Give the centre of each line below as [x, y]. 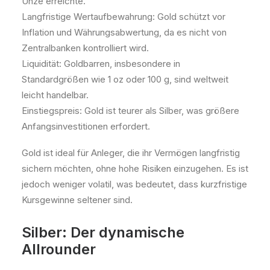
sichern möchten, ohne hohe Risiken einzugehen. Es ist [135, 168]
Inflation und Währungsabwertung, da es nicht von [124, 32]
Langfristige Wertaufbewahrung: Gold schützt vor [124, 17]
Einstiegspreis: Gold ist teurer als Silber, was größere [130, 111]
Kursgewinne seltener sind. [77, 200]
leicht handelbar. [55, 95]
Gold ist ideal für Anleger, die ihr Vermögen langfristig [131, 153]
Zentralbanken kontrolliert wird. [85, 48]
